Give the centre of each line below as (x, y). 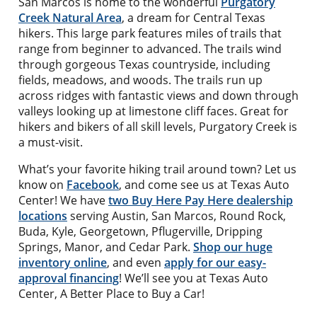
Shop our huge (233, 247)
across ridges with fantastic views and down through (158, 95)
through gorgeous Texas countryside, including (144, 64)
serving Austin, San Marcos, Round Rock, (177, 215)
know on (42, 184)
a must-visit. (51, 142)
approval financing (69, 278)
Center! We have (63, 200)
